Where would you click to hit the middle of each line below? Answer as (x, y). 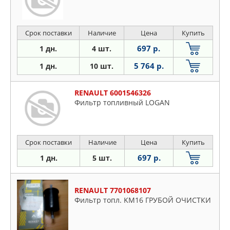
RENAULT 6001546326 (113, 92)
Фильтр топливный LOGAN (122, 102)
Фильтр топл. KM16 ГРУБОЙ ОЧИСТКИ (143, 200)
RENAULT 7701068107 (113, 190)
